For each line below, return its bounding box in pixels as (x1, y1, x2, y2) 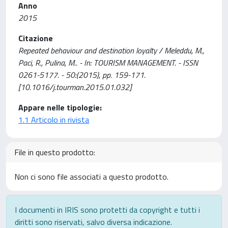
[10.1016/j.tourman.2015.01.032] (18, 81, 131, 93)
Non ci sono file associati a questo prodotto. (14, 170, 168, 183)
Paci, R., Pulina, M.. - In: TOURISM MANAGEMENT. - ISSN (18, 56, 198, 69)
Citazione (18, 32, 53, 44)
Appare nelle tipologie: (18, 101, 102, 113)
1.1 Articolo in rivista (18, 113, 89, 126)
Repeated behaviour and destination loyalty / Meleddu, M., (18, 44, 204, 56)
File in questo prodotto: (14, 146, 95, 158)
